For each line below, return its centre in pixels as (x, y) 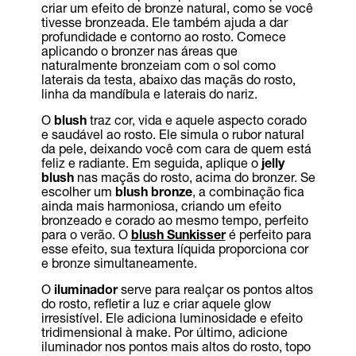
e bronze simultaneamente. (119, 263)
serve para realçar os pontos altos (215, 289)
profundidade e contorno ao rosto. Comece (163, 37)
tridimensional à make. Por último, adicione (164, 332)
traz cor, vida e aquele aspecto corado (196, 120)
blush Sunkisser (178, 234)
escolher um (78, 192)
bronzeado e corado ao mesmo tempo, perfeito (174, 220)
